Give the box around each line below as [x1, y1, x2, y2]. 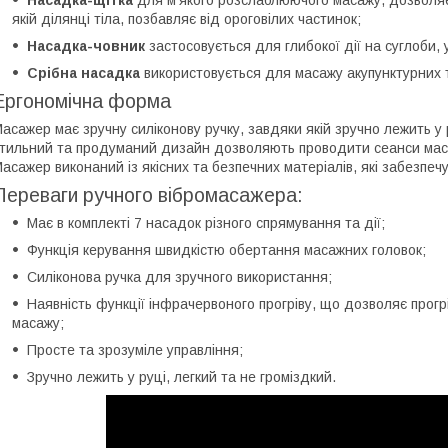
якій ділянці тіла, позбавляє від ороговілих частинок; [12, 10, 361, 27]
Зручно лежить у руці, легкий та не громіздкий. [27, 368, 336, 385]
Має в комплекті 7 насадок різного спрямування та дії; [27, 214, 385, 231]
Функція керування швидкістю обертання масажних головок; [27, 241, 426, 258]
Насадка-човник [27, 37, 145, 54]
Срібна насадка [27, 64, 140, 81]
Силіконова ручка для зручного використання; [27, 268, 332, 285]
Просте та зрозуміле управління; [27, 341, 243, 358]
